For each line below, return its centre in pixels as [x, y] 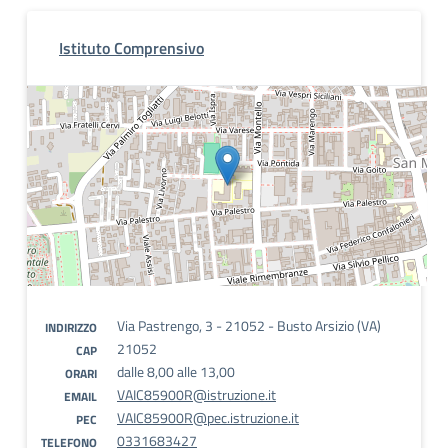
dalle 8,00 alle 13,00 [176, 371]
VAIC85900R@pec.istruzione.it [208, 417]
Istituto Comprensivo [131, 48]
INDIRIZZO [71, 327]
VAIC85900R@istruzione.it [196, 394]
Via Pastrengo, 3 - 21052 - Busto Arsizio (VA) [249, 325]
